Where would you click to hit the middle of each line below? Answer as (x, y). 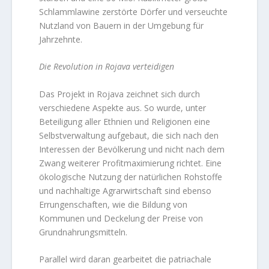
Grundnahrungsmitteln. (83, 232)
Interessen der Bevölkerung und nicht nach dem (132, 149)
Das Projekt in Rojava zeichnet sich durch (120, 94)
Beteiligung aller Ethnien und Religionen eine (125, 121)
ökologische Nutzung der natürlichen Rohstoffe (131, 177)
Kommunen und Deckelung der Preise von (121, 218)
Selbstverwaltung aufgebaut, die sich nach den (129, 135)
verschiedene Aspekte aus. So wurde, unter (123, 107)
